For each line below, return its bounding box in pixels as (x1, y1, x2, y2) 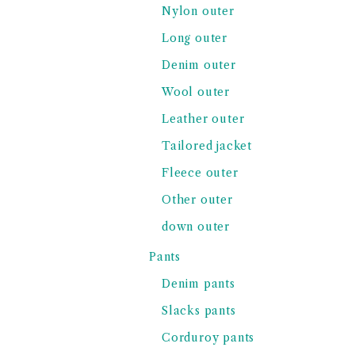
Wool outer (162, 85, 230, 99)
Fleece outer (162, 166, 239, 180)
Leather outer (162, 112, 245, 126)
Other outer (162, 193, 233, 207)
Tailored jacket (162, 139, 252, 153)
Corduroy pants (162, 330, 255, 345)
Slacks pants (162, 303, 236, 318)
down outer (162, 219, 230, 234)
